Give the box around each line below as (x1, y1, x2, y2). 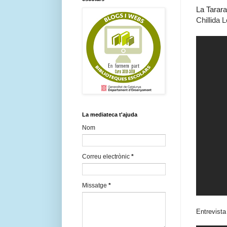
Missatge (82, 182, 108, 190)
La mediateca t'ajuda (82, 111, 137, 118)
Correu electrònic (82, 153, 131, 161)
